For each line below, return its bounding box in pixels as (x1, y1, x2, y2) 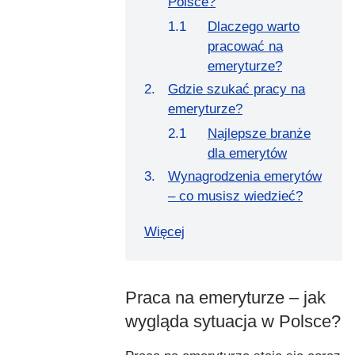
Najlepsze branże (208, 125, 311, 141)
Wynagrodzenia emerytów (168, 168, 322, 184)
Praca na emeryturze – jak (125, 287, 326, 307)
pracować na (208, 38, 283, 54)
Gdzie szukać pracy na (168, 81, 305, 97)
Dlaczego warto (208, 18, 300, 34)
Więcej (144, 223, 185, 239)
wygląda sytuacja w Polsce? (125, 311, 341, 331)
